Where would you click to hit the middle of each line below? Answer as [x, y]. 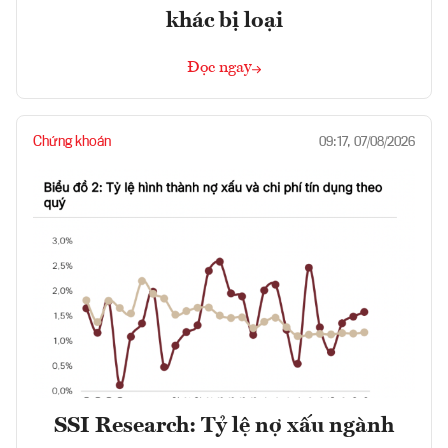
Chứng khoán [72, 142]
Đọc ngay [219, 68]
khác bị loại [224, 21]
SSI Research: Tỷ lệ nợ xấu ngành [224, 426]
